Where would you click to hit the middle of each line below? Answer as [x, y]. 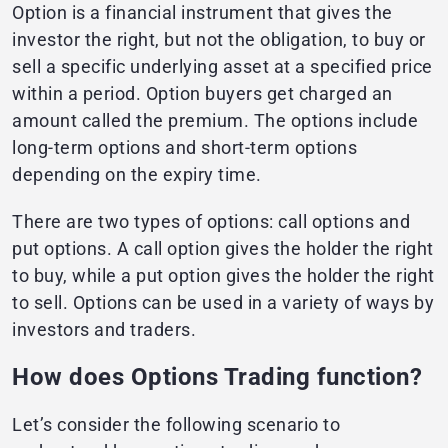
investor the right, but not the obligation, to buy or [219, 40]
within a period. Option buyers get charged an [202, 94]
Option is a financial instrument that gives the [202, 13]
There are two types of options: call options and [211, 222]
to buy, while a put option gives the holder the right [223, 276]
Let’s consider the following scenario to [176, 425]
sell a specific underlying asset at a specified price [222, 67]
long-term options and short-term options [184, 148]
